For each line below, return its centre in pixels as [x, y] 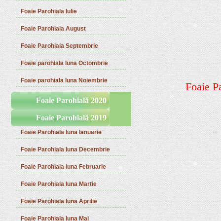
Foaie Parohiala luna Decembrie [66, 149]
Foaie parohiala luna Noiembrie [64, 80]
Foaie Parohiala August [54, 29]
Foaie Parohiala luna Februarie [64, 167]
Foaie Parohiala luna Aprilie [59, 201]
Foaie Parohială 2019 [71, 118]
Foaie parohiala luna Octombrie [65, 63]
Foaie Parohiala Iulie [49, 11]
